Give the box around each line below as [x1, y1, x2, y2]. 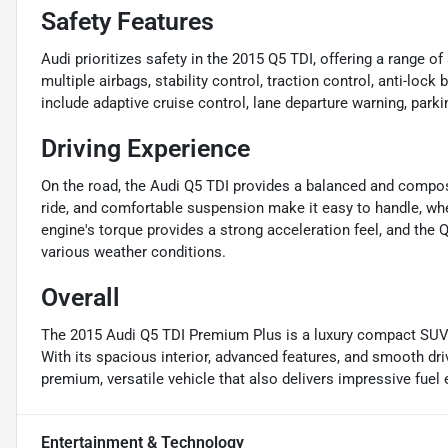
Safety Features [41, 7, 214, 37]
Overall [41, 283, 120, 313]
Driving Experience [41, 134, 250, 164]
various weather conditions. [41, 243, 226, 262]
